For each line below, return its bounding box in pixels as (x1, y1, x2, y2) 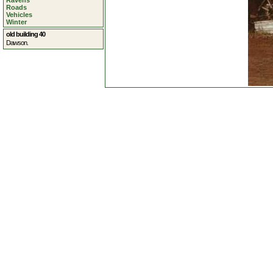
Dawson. (6, 39, 28, 46)
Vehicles (6, 11, 32, 18)
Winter (6, 18, 27, 26)
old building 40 (6, 30, 45, 38)
